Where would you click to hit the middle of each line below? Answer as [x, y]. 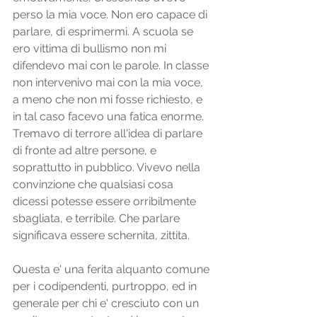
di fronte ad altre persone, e [86, 150]
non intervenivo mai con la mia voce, [109, 82]
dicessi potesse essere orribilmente [106, 201]
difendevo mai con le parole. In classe [112, 65]
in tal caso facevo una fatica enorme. [110, 116]
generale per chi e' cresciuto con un [107, 303]
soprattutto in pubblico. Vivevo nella [108, 167]
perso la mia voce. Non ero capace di [111, 15]
